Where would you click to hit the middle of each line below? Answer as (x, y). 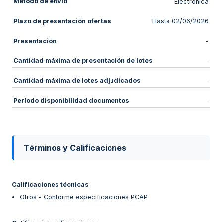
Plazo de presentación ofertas (62, 21)
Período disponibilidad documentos (71, 100)
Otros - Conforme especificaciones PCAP (84, 197)
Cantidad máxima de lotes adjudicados (77, 80)
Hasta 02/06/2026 (181, 21)
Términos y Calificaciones (75, 147)
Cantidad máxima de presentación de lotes (83, 60)
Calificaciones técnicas (50, 184)
